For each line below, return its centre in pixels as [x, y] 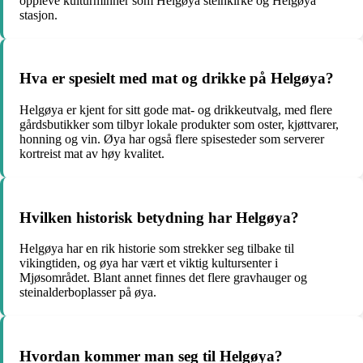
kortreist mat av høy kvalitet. [92, 154]
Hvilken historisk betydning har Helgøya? [159, 217]
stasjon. [38, 15]
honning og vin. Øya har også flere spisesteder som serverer [172, 139]
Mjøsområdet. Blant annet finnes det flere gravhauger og [163, 278]
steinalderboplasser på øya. [88, 293]
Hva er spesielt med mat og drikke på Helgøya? [177, 79]
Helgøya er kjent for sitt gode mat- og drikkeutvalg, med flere [176, 110]
